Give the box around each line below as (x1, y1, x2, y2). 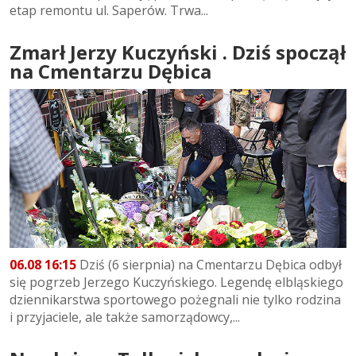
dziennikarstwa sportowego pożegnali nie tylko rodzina (10, 291, 341, 309)
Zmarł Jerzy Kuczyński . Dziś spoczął (10, 38, 346, 65)
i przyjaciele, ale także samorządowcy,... (10, 308, 240, 327)
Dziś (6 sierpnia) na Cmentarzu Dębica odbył (76, 256, 342, 274)
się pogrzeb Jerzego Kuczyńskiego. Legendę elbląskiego (10, 273, 343, 292)
